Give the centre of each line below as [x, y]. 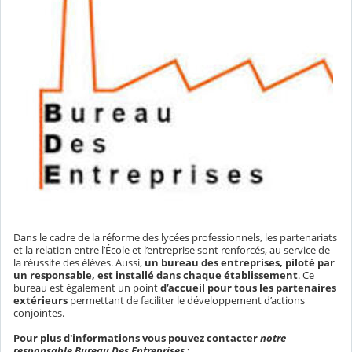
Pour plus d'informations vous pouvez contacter [137, 338]
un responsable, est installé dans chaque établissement [156, 275]
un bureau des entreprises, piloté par [240, 263]
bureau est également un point [87, 288]
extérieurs [40, 301]
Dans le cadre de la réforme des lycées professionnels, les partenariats [175, 238]
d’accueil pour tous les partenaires [248, 288]
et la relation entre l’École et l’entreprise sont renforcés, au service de [172, 250]
